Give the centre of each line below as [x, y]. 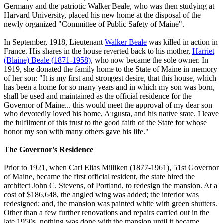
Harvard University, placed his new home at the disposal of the [102, 15]
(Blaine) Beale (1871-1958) [47, 60]
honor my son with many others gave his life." [76, 131]
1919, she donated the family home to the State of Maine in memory [111, 69]
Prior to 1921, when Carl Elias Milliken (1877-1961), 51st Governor [111, 167]
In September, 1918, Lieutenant [54, 42]
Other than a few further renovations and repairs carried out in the [107, 212]
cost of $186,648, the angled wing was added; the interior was [101, 194]
